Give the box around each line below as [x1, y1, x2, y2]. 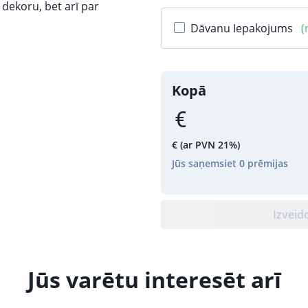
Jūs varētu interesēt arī [27, 265, 281, 294]
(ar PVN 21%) [180, 138, 240, 151]
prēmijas [245, 157, 288, 170]
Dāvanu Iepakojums [190, 21, 296, 36]
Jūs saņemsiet [172, 157, 239, 170]
